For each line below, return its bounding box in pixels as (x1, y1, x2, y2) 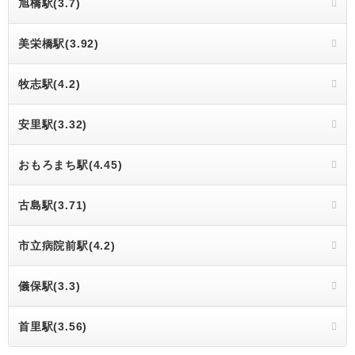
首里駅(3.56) (18, 320, 88, 333)
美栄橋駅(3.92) (18, 37, 99, 50)
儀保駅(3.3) (18, 280, 81, 292)
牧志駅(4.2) (18, 78, 81, 90)
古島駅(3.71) (18, 199, 88, 212)
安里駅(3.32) (18, 118, 88, 131)
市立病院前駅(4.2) (18, 239, 116, 252)
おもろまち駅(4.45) (18, 158, 123, 171)
